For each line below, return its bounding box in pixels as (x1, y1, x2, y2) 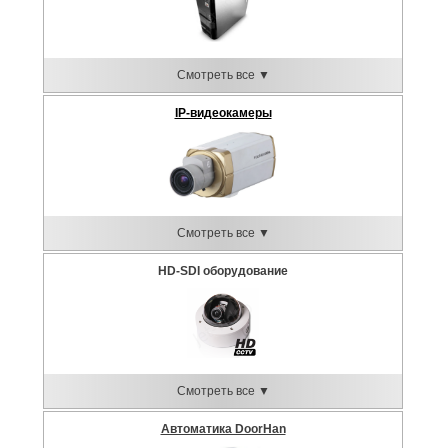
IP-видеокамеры (174, 106, 272, 120)
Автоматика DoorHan (160, 422, 286, 436)
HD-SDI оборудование (158, 264, 288, 278)
